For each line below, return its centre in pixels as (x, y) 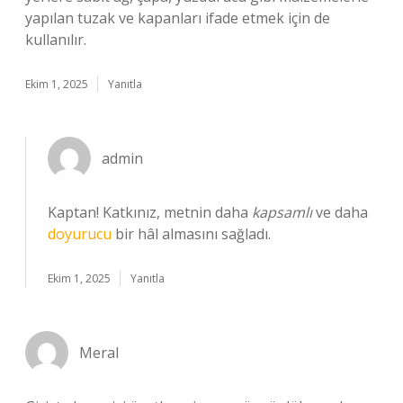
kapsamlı (282, 212)
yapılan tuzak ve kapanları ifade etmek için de (178, 18)
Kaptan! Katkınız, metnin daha (150, 212)
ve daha (340, 212)
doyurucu (80, 234)
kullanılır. (56, 40)
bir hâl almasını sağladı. (191, 234)
